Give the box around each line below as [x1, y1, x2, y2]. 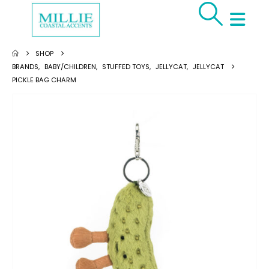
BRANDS [12, 61, 38, 71]
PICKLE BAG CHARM [12, 74, 76, 85]
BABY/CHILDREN [44, 61, 96, 71]
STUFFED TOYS [102, 61, 150, 71]
